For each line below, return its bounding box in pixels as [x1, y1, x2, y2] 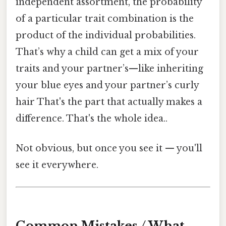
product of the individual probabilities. [16, 29, 196, 41]
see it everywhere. [16, 159, 98, 171]
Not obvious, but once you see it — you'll [16, 143, 202, 154]
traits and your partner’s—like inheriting [16, 63, 203, 74]
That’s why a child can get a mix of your [16, 46, 199, 58]
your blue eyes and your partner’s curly [16, 79, 199, 91]
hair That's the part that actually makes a [16, 96, 202, 107]
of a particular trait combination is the [16, 13, 194, 24]
